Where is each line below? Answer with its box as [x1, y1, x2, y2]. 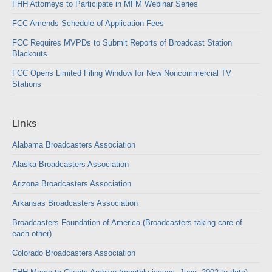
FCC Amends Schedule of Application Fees [12, 19, 164, 28]
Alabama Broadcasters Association [12, 140, 135, 149]
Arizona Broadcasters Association [12, 179, 131, 188]
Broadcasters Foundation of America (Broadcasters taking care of [12, 218, 242, 227]
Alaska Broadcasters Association [12, 160, 129, 169]
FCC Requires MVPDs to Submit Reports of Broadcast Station [12, 38, 232, 47]
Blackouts [12, 49, 47, 58]
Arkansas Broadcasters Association [12, 199, 138, 208]
